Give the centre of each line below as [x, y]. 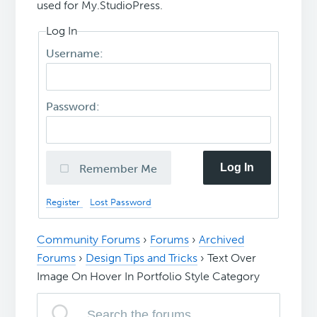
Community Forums [89, 240]
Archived [222, 240]
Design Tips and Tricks [142, 258]
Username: [76, 53]
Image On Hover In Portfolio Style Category [149, 277]
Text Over [232, 258]
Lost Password [121, 202]
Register [65, 202]
